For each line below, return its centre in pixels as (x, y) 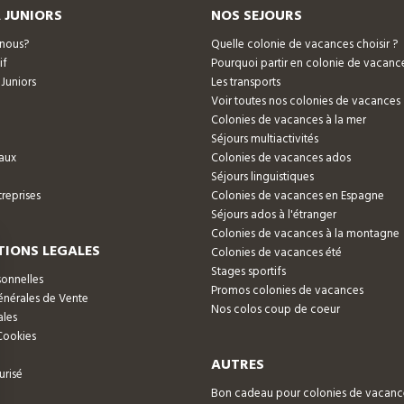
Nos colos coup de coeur (275, 310)
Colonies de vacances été (276, 253)
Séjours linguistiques (262, 178)
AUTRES (238, 366)
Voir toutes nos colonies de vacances (306, 102)
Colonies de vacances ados (281, 159)
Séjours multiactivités (265, 140)
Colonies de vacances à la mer (289, 121)
